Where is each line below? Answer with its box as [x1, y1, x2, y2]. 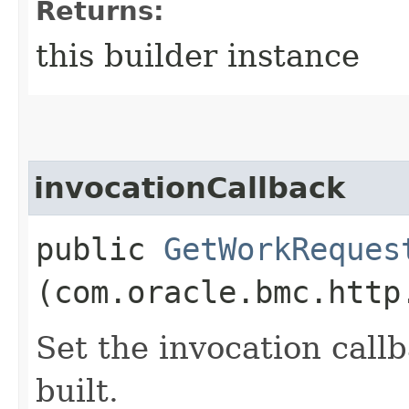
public [36, 230, 163, 267]
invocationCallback [34, 171, 345, 204]
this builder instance [36, 37, 360, 74]
